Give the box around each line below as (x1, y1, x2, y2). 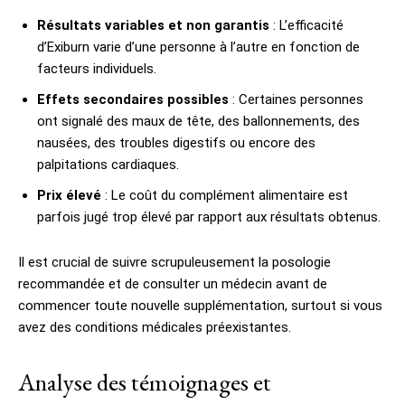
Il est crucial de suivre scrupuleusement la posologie (18, 253, 331, 270)
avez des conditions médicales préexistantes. (18, 318, 291, 335)
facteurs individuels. (37, 60, 156, 77)
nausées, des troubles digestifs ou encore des (37, 134, 316, 151)
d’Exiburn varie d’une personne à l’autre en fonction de (37, 38, 360, 55)
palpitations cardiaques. (37, 155, 179, 173)
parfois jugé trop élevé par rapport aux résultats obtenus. (37, 208, 381, 225)
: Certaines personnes (229, 90, 363, 108)
